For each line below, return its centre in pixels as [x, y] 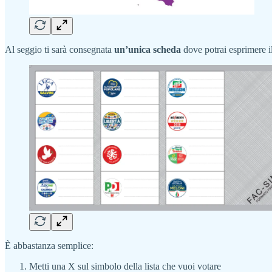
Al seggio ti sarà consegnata [59, 49]
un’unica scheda [148, 49]
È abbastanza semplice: [49, 245]
